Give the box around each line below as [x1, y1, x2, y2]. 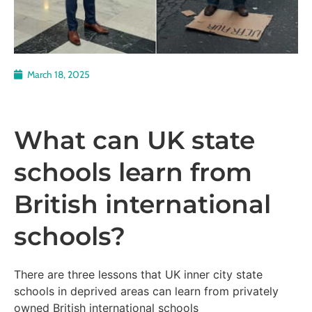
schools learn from [14, 156, 252, 187]
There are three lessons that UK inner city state [14, 267, 263, 281]
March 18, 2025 [27, 68, 90, 81]
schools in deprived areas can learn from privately [14, 283, 279, 298]
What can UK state [14, 124, 255, 155]
